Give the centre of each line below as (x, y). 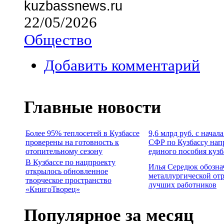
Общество (58, 40)
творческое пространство (68, 180)
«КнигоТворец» (53, 189)
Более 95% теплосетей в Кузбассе (82, 133)
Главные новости (92, 107)
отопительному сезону (64, 151)
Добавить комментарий (122, 65)
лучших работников (182, 184)
